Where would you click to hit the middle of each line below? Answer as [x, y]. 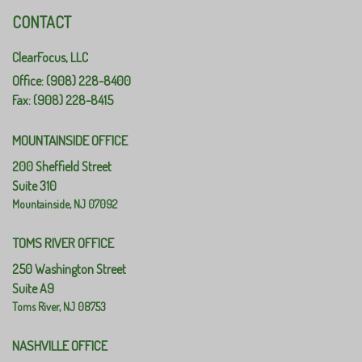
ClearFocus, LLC [50, 57]
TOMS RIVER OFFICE [63, 242]
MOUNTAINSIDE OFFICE [70, 140]
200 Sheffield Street [62, 166]
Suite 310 [34, 185]
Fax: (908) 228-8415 [63, 100]
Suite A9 [33, 288]
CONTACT [42, 21]
